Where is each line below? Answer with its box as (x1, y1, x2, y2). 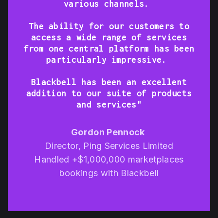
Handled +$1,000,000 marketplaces (34, 154, 184, 165)
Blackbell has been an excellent (31, 77, 187, 88)
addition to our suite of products (26, 89, 192, 99)
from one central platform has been (23, 44, 195, 54)
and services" (76, 100, 142, 110)
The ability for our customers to (28, 21, 190, 32)
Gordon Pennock (71, 127, 147, 138)
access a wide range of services (31, 33, 187, 43)
